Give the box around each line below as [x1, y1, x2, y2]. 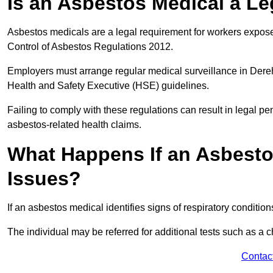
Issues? [7, 168, 81, 190]
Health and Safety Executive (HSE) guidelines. [7, 80, 211, 91]
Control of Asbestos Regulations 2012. [7, 41, 175, 52]
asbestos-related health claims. [7, 119, 141, 130]
